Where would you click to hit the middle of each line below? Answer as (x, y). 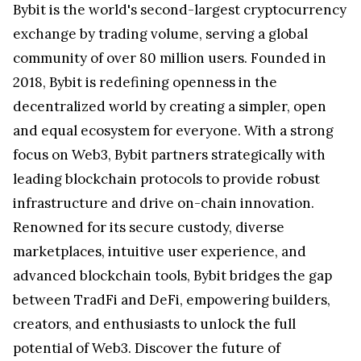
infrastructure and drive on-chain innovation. (164, 203)
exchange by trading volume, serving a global (160, 34)
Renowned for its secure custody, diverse (149, 228)
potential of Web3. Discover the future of (147, 349)
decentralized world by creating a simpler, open (170, 107)
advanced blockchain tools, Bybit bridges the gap (172, 276)
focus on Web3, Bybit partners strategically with (169, 155)
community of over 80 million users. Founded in (170, 58)
